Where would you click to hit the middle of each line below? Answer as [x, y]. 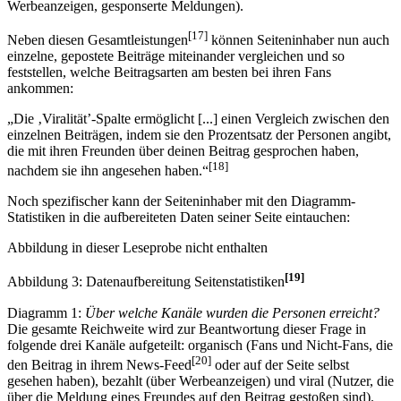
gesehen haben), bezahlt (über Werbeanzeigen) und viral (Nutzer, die [200, 380]
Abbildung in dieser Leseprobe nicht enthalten [137, 248]
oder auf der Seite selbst [280, 364]
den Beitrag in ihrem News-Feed [99, 364]
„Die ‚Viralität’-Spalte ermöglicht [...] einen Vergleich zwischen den [198, 118]
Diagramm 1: [46, 312]
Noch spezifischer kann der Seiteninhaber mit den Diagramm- [181, 201]
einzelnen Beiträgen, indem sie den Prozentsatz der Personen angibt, [199, 134]
